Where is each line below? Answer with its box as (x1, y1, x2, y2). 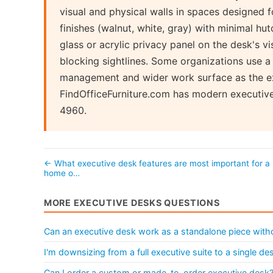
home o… (44, 168, 80, 178)
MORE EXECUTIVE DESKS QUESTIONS (44, 197, 220, 208)
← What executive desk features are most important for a (44, 158, 270, 168)
